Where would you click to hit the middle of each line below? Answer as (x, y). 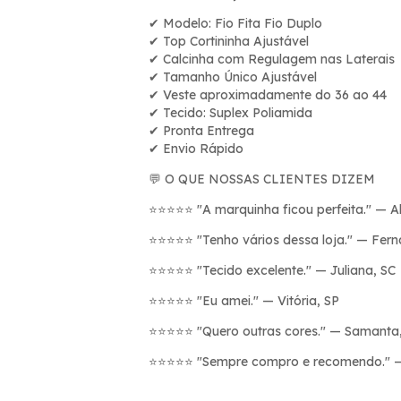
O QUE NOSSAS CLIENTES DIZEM (268, 179)
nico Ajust (262, 77)
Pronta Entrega (207, 130)
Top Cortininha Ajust (222, 41)
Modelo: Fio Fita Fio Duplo (241, 23)
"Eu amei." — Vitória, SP (266, 300)
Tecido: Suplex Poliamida (236, 112)
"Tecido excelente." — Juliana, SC (294, 270)
